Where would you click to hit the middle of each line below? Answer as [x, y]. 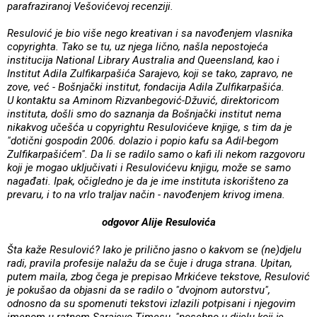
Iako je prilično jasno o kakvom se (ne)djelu [201, 249]
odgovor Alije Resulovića [158, 222]
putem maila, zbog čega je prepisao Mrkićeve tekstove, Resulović [158, 276]
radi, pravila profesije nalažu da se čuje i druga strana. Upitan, [150, 263]
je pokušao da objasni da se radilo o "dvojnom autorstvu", [139, 290]
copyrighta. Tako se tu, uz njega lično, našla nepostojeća [138, 46]
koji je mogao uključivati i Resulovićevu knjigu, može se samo [149, 167]
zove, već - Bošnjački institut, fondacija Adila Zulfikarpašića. [146, 87]
